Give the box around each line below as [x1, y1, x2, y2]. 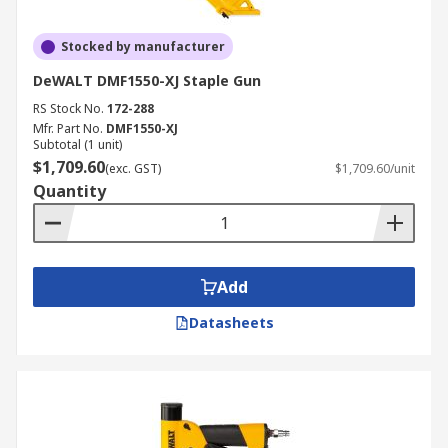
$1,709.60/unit [335, 160, 415, 177]
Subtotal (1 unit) [33, 136, 122, 153]
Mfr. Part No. [33, 120, 103, 137]
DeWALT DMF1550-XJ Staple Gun [33, 71, 261, 90]
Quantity [33, 180, 106, 202]
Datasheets [188, 313, 274, 332]
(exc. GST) [105, 160, 161, 177]
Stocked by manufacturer [61, 38, 225, 55]
